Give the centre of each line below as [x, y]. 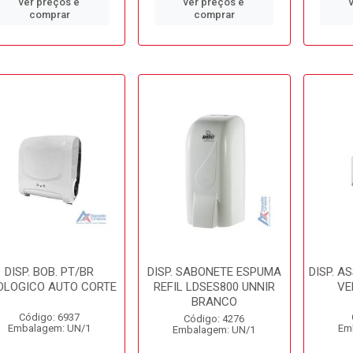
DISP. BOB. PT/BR [50, 272]
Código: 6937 [50, 317]
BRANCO [214, 302]
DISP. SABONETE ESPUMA [214, 272]
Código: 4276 [214, 319]
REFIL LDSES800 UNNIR [214, 287]
